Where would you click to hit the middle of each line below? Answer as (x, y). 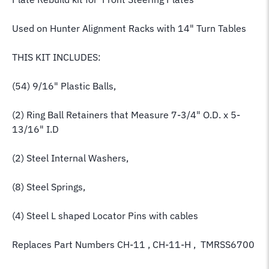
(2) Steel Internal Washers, (70, 158)
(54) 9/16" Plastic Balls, (65, 86)
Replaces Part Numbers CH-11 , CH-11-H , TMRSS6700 (133, 244)
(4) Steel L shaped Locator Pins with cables (105, 215)
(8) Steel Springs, (49, 186)
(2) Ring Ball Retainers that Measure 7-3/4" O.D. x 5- (126, 114)
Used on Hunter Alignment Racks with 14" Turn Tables (129, 28)
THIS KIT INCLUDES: (56, 57)
